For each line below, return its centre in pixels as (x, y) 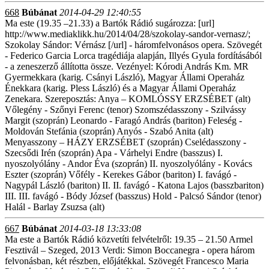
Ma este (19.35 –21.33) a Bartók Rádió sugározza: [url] (110, 23)
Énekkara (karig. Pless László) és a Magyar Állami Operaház (120, 88)
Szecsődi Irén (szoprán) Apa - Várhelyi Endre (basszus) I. (114, 153)
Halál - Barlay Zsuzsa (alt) (55, 207)
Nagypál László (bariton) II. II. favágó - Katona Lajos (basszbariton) (134, 185)
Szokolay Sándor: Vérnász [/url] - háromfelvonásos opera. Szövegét (133, 45)
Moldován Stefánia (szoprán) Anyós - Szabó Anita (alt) (109, 131)
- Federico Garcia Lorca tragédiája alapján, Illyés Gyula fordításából (133, 56)
